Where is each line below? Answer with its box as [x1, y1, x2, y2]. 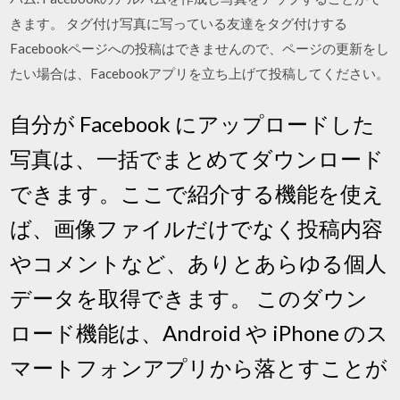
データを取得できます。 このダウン [10, 284, 369, 311]
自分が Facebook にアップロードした [10, 110, 376, 137]
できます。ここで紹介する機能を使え [10, 179, 385, 206]
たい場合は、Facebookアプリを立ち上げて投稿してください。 [10, 65, 390, 81]
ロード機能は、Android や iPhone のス [10, 319, 389, 346]
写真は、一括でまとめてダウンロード [10, 145, 385, 171]
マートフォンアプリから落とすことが [10, 354, 388, 380]
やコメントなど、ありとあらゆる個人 [10, 249, 387, 276]
